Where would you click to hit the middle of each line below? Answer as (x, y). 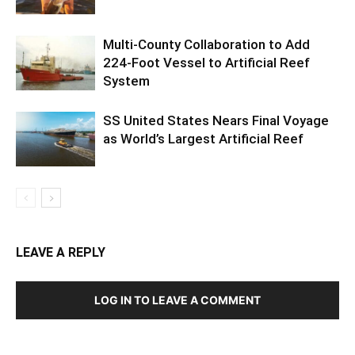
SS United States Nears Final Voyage (216, 76)
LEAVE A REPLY (61, 208)
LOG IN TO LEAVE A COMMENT (177, 256)
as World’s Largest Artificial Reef (203, 95)
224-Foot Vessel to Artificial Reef (206, 19)
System (126, 37)
